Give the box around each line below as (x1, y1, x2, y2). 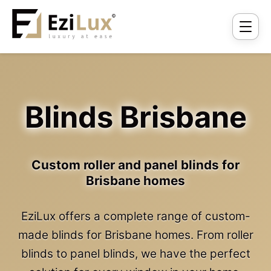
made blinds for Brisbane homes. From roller (18, 227, 253, 242)
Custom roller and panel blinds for (31, 157, 240, 172)
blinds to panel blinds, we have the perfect (21, 246, 250, 261)
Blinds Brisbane (24, 99, 247, 135)
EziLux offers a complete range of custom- (21, 209, 250, 223)
